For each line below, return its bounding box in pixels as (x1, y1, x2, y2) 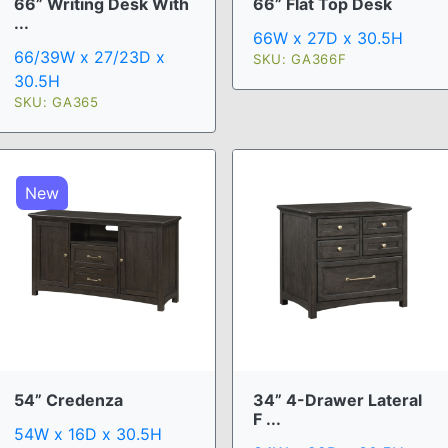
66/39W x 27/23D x (14, 46, 165, 67)
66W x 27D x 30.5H (253, 27, 403, 48)
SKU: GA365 (14, 93, 99, 110)
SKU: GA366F (253, 50, 347, 67)
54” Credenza (14, 389, 123, 410)
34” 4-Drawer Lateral (253, 389, 422, 410)
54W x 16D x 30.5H (14, 423, 162, 444)
